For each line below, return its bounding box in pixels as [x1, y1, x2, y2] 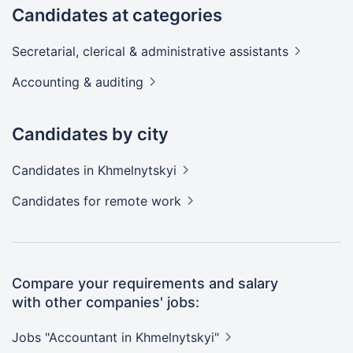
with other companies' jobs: [12, 294, 199, 310]
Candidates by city [12, 124, 169, 144]
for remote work [84, 193, 181, 209]
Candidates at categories [12, 5, 222, 25]
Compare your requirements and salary [12, 275, 278, 292]
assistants [229, 43, 288, 59]
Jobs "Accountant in [12, 329, 136, 345]
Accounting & [12, 74, 95, 90]
